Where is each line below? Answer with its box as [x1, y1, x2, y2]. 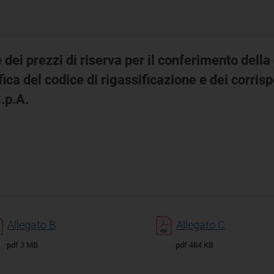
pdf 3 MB [7, 240, 38, 250]
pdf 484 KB [175, 240, 213, 250]
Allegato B [7, 218, 56, 231]
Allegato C [176, 218, 225, 231]
